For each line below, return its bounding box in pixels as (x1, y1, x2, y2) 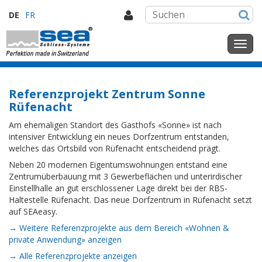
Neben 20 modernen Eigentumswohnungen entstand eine (9, 159, 227, 170)
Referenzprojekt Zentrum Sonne (9, 86, 205, 102)
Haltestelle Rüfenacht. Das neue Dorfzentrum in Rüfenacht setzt (9, 194, 252, 205)
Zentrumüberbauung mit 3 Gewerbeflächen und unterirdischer (9, 171, 242, 182)
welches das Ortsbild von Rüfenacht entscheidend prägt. (9, 143, 220, 154)
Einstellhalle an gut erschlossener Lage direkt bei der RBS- (9, 182, 227, 194)
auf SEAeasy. (9, 206, 57, 217)
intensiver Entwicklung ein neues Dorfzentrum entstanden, (9, 131, 229, 142)
